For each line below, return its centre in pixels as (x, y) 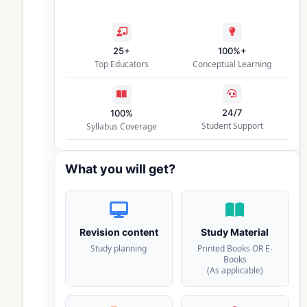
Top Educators (122, 64)
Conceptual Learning (232, 64)
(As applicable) (235, 270)
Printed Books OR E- (235, 248)
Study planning (119, 248)
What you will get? (120, 169)
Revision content (119, 232)
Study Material (235, 232)
